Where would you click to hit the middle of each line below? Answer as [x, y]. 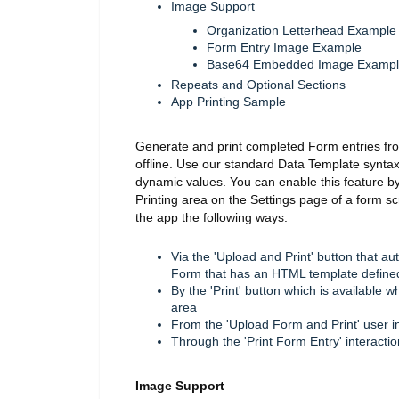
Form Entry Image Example [284, 48]
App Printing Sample [228, 102]
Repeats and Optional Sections [258, 85]
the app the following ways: [212, 218]
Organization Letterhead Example [301, 31]
